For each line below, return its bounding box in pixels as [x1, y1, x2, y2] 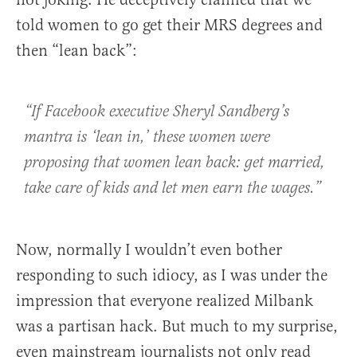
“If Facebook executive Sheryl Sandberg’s [24, 102, 289, 123]
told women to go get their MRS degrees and [16, 15, 323, 36]
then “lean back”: [16, 41, 137, 61]
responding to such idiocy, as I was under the [16, 265, 328, 286]
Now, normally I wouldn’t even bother [16, 240, 282, 261]
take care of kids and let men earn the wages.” [24, 178, 321, 199]
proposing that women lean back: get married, [24, 153, 325, 174]
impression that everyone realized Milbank [16, 291, 313, 312]
